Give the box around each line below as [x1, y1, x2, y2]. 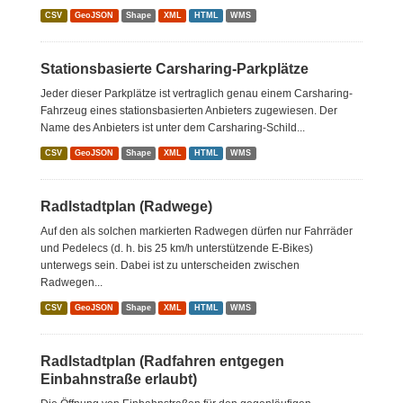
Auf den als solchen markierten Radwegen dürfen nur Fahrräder [40, 225, 353, 237]
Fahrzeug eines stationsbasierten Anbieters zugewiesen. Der [40, 104, 337, 117]
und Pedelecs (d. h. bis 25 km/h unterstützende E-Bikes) [40, 242, 313, 255]
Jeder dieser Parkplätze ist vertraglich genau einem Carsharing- [40, 87, 353, 100]
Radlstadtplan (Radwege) [40, 199, 212, 214]
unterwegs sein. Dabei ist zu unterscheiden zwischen [40, 259, 300, 272]
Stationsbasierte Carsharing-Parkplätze [40, 61, 309, 76]
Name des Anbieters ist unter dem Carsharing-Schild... [40, 121, 305, 134]
